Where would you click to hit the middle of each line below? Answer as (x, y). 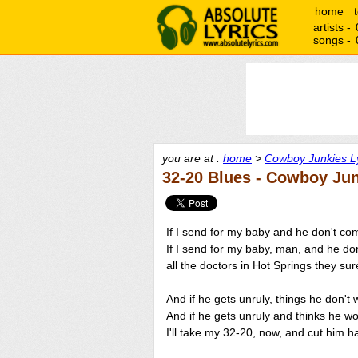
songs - (334, 40)
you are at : (193, 158)
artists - (334, 27)
